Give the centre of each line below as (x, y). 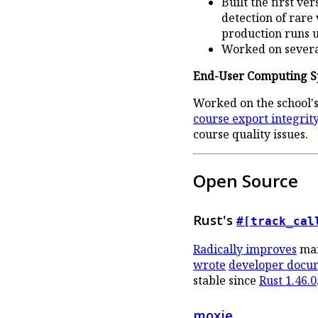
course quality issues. (251, 135)
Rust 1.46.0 (288, 281)
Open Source (246, 181)
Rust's (215, 219)
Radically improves (245, 250)
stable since (226, 281)
